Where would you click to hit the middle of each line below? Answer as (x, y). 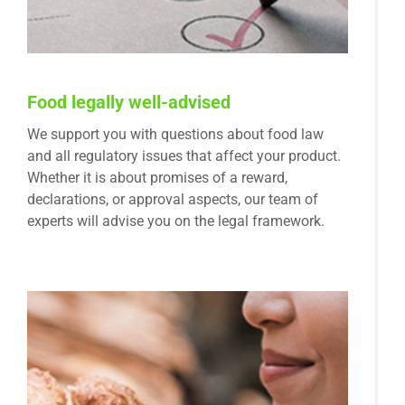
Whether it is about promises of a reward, (157, 178)
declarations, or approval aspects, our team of (173, 200)
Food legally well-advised (129, 103)
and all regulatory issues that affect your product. (184, 156)
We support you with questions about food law (175, 135)
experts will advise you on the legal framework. (176, 221)
